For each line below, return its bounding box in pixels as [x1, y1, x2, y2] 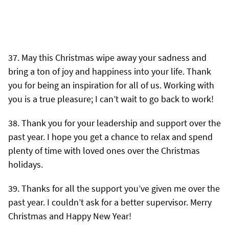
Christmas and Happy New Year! [8, 210, 131, 222]
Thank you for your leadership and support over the [21, 117, 221, 129]
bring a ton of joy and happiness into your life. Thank [8, 65, 211, 77]
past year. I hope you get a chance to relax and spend [8, 130, 213, 143]
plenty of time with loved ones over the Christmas [8, 144, 200, 156]
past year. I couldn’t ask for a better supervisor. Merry [8, 196, 212, 208]
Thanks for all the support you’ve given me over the [21, 182, 220, 194]
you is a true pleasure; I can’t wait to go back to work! [8, 93, 214, 105]
